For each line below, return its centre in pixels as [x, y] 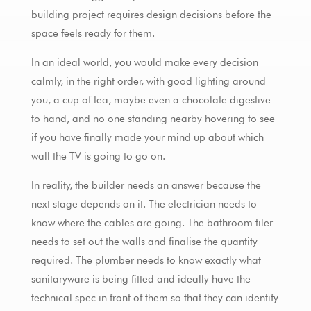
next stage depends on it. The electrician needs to [144, 204]
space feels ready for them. [93, 33]
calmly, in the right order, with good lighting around [148, 81]
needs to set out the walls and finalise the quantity [144, 241]
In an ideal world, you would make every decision [144, 62]
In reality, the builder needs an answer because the [146, 185]
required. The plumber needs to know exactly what [146, 260]
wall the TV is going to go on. [98, 156]
